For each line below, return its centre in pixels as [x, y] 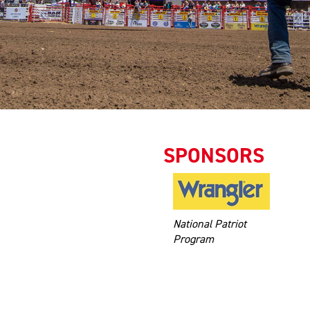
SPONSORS [214, 155]
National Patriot [209, 224]
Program [193, 239]
